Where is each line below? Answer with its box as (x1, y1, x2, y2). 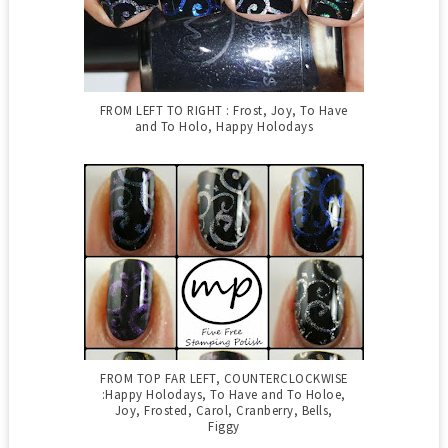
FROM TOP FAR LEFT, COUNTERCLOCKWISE (100, 369, 348, 386)
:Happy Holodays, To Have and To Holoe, (101, 385, 346, 402)
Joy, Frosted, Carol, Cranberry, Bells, (114, 401, 333, 418)
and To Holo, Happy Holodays (134, 117, 314, 134)
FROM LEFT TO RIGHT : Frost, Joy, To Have (99, 101, 348, 118)
